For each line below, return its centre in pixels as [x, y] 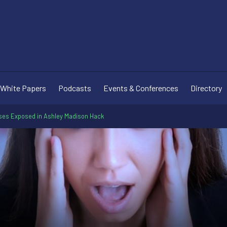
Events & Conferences [141, 88]
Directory [206, 88]
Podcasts [75, 88]
